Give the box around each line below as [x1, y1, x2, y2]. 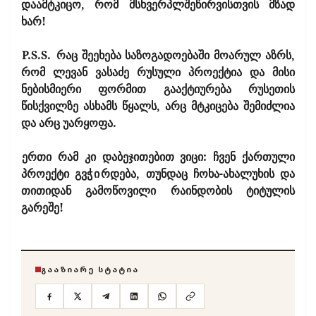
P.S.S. [22, 47, 55, 63]
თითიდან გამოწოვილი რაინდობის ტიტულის [21, 182, 295, 198]
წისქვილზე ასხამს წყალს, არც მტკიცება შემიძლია [21, 97, 295, 114]
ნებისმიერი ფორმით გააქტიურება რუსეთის [21, 80, 295, 97]
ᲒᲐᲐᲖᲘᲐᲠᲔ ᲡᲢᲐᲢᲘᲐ [41, 263, 139, 274]
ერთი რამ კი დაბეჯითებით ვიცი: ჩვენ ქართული [22, 148, 295, 164]
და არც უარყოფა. [21, 114, 116, 130]
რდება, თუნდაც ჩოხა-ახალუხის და [101, 165, 295, 181]
